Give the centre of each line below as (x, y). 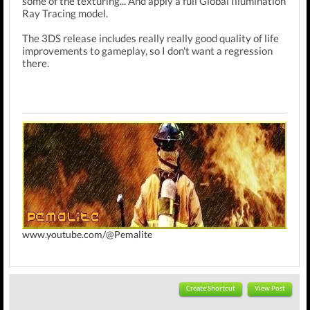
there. (36, 63)
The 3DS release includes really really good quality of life (151, 38)
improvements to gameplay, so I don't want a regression (147, 51)
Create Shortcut (211, 289)
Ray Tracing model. (65, 13)
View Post (270, 289)
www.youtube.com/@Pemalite (87, 234)
